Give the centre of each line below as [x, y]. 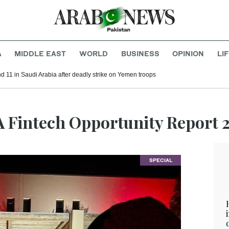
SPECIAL [161, 160]
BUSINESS [140, 54]
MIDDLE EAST [40, 54]
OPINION [188, 54]
